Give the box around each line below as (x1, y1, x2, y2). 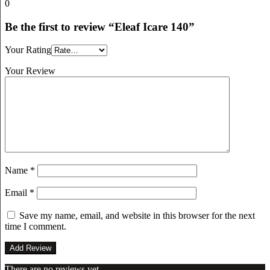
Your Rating (5, 45, 51, 55)
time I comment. (5, 221, 66, 232)
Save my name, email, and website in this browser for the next (19, 210, 255, 221)
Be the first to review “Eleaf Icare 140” (5, 20, 195, 33)
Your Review (5, 66, 55, 77)
